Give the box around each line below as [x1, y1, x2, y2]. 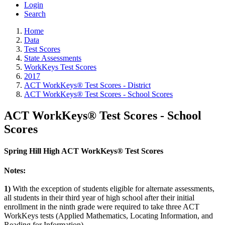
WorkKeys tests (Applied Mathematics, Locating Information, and [4, 211, 213, 220]
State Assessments [24, 54, 81, 62]
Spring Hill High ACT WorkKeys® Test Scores [4, 147, 163, 156]
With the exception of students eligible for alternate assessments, [13, 184, 214, 193]
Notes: [4, 166, 26, 175]
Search [24, 10, 46, 18]
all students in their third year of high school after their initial [4, 193, 194, 202]
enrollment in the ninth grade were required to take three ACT [4, 202, 199, 211]
